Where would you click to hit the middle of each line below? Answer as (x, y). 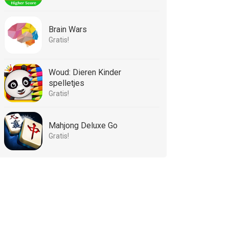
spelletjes (66, 83)
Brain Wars (68, 29)
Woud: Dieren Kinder (85, 72)
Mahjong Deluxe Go (83, 125)
